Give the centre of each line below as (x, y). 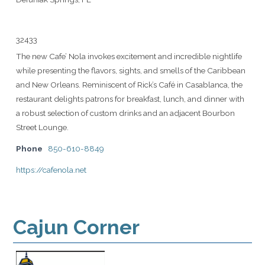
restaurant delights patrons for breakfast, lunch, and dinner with (130, 98)
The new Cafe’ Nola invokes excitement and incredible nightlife (129, 56)
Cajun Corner (76, 227)
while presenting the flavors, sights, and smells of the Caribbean (131, 70)
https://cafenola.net (51, 169)
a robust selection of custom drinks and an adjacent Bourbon (125, 113)
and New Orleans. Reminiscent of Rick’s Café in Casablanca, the (129, 84)
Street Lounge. (42, 127)
